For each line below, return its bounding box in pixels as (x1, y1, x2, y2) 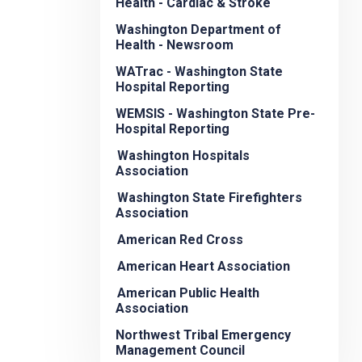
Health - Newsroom (116, 37, 234, 53)
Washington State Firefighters (117, 190, 302, 206)
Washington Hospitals (117, 148, 250, 164)
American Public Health (117, 285, 259, 301)
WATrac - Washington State (116, 64, 283, 80)
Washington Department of (116, 22, 281, 38)
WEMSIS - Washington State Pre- (116, 106, 315, 122)
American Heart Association (117, 259, 290, 275)
